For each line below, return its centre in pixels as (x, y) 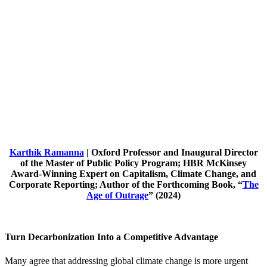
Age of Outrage (117, 195)
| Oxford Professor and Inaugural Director (171, 152)
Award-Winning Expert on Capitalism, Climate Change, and (133, 173)
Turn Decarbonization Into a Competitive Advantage (111, 237)
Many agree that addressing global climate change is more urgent (126, 260)
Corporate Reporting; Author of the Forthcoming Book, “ (125, 184)
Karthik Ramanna (46, 152)
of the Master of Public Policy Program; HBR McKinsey (133, 163)
